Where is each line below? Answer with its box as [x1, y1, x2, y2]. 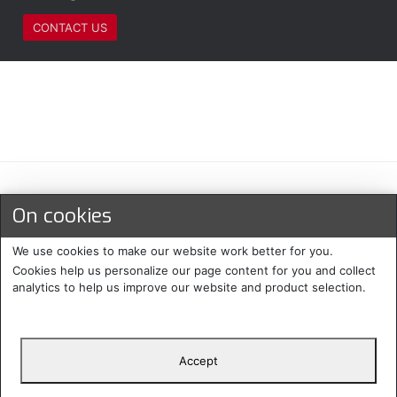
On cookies [12, 202, 112, 230]
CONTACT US [32, 19, 107, 35]
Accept [178, 353, 218, 368]
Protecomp [39, 378, 100, 393]
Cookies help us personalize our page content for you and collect [12, 262, 376, 277]
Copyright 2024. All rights [121, 378, 263, 393]
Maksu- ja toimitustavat [89, 195, 308, 222]
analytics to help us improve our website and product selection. [12, 279, 366, 294]
